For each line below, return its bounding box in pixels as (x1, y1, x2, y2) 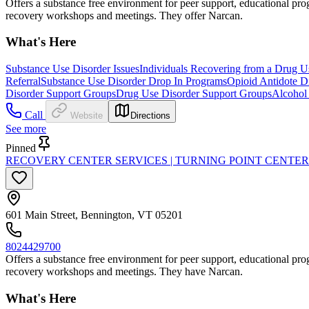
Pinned (6, 142, 36, 154)
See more (6, 123, 46, 135)
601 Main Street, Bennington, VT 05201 (6, 209, 183, 221)
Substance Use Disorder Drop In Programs (41, 75, 227, 88)
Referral (6, 75, 41, 88)
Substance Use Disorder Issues (6, 63, 139, 75)
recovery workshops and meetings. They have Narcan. (6, 266, 243, 278)
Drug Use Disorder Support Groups (116, 88, 272, 100)
